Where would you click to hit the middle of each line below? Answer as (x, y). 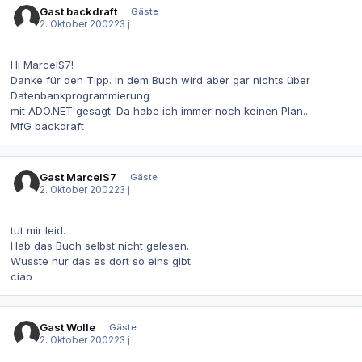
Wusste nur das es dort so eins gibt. (102, 261)
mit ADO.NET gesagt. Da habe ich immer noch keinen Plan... (160, 110)
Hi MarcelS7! (42, 64)
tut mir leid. (38, 230)
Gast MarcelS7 (78, 177)
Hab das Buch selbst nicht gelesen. (100, 245)
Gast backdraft (79, 11)
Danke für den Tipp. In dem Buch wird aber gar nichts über (160, 80)
